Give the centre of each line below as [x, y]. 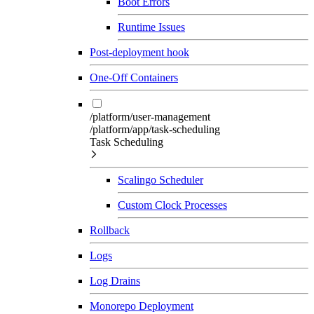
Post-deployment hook [139, 52]
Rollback [110, 230]
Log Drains [115, 280]
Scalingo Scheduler [161, 179]
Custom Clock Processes [172, 205]
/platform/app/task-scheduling [155, 129]
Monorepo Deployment [142, 306]
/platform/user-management [150, 116]
